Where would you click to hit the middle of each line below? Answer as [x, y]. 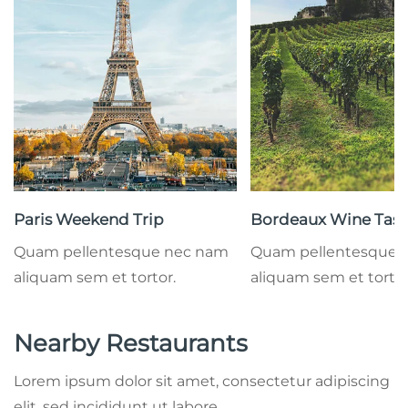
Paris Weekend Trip [89, 219]
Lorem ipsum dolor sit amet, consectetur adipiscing [202, 381]
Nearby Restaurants [131, 343]
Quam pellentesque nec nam [121, 251]
